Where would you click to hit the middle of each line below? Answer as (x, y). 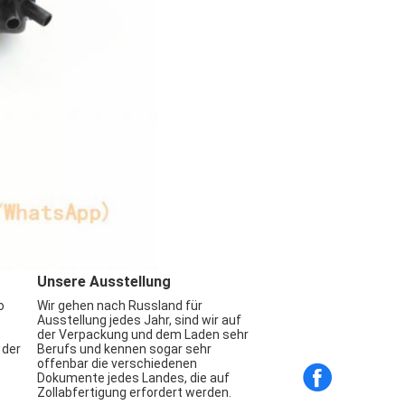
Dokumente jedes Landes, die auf (134, 378)
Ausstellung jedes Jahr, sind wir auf (140, 320)
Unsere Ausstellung (104, 282)
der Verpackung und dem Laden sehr (143, 334)
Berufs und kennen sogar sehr (125, 349)
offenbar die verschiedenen (118, 363)
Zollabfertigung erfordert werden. (135, 392)
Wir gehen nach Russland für (120, 306)
